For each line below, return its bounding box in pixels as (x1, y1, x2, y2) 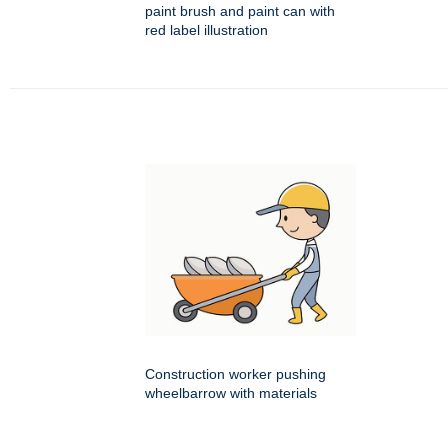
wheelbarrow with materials (145, 385, 317, 402)
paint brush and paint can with (145, 3, 335, 20)
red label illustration (145, 22, 268, 39)
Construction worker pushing (145, 366, 326, 383)
